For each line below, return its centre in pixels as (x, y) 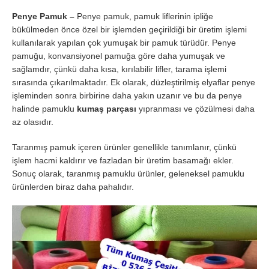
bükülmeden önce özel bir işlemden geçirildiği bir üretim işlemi (129, 29)
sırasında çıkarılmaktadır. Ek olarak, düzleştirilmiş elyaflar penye (134, 82)
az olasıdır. (33, 122)
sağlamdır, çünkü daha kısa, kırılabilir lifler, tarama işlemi (119, 69)
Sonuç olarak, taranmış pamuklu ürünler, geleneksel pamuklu (128, 173)
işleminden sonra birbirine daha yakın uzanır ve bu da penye (127, 95)
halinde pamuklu (44, 108)
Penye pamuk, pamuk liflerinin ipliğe (144, 16)
